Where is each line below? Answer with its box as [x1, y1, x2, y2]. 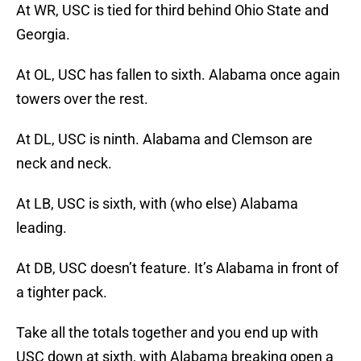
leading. [16, 219, 67, 237]
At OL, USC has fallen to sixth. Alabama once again [16, 66, 340, 84]
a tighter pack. [16, 284, 107, 301]
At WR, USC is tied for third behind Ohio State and [16, 2, 329, 19]
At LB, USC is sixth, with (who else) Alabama [16, 195, 298, 213]
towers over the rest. [16, 90, 148, 108]
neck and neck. [16, 155, 112, 172]
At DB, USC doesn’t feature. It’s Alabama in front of [16, 259, 338, 277]
